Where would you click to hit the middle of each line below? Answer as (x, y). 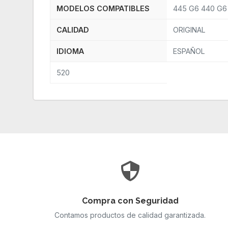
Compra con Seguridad (130, 201)
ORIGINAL (189, 30)
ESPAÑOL (189, 51)
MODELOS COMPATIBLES (103, 9)
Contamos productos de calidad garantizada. (130, 215)
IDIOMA (70, 51)
